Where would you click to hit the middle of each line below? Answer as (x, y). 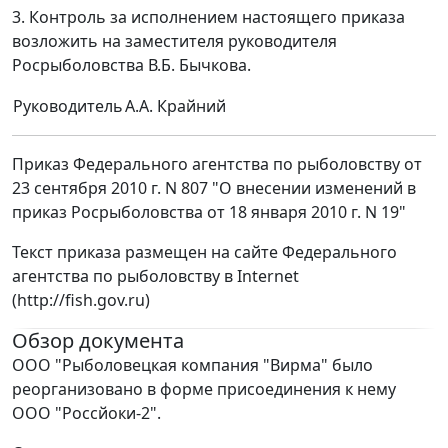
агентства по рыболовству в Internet (155, 276)
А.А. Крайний (175, 106)
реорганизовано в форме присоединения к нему (204, 389)
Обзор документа (98, 341)
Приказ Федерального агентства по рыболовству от (217, 164)
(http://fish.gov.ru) (81, 300)
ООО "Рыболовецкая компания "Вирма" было (192, 365)
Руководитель (68, 106)
